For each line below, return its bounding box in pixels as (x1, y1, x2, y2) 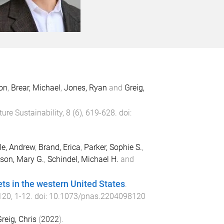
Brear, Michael (10, 83, 60, 92)
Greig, (124, 83, 144, 92)
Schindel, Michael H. (47, 154, 118, 164)
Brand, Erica (38, 142, 80, 152)
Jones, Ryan (63, 83, 107, 92)
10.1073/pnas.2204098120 (48, 191, 145, 201)
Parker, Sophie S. (83, 142, 142, 152)
